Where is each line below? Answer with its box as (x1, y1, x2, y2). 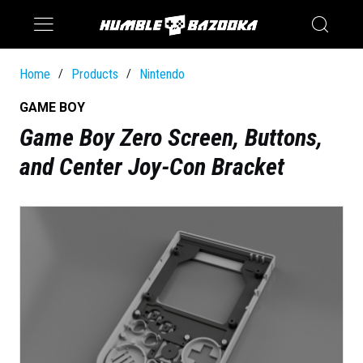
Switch (149, 28, 190, 45)
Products (71, 66, 118, 82)
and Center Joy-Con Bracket (19, 152, 284, 181)
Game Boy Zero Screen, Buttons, (19, 123, 322, 152)
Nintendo (139, 66, 185, 82)
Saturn (149, 3, 188, 20)
